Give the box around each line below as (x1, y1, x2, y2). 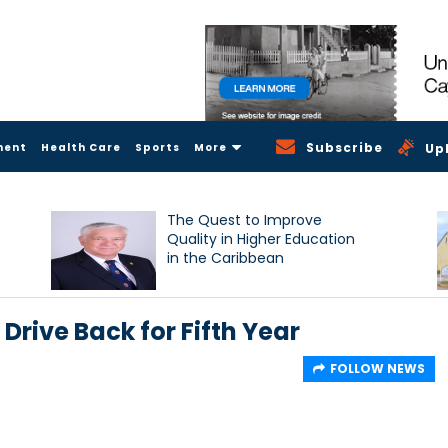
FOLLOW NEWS (330, 359, 425, 377)
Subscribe (306, 138, 384, 156)
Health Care (41, 139, 121, 155)
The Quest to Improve (167, 209, 323, 230)
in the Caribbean (167, 247, 285, 268)
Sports (135, 139, 180, 155)
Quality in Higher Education (167, 228, 356, 249)
